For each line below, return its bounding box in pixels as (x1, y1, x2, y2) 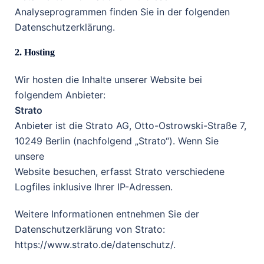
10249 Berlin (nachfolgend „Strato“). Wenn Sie (15, 135, 219, 147)
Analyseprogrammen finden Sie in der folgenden (15, 6, 230, 18)
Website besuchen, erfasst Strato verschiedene (15, 166, 225, 177)
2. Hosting (15, 47, 55, 57)
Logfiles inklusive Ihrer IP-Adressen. (15, 181, 173, 193)
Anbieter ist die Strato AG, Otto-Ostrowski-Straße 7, (15, 120, 246, 131)
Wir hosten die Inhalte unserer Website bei (15, 74, 202, 85)
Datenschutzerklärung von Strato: (15, 223, 165, 235)
